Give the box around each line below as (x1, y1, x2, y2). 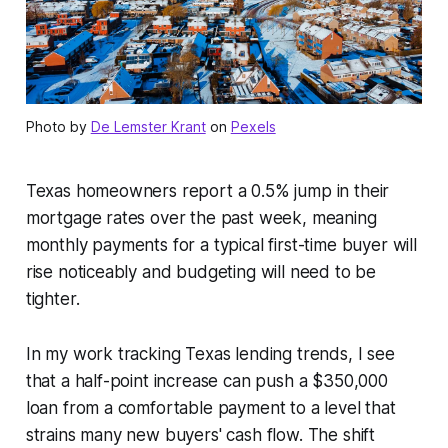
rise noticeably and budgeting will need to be (25, 261, 377, 282)
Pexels (230, 117, 276, 135)
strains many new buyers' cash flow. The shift (25, 424, 376, 445)
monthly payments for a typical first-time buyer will (25, 234, 417, 255)
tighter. (25, 288, 80, 309)
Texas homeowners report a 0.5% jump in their (25, 180, 390, 201)
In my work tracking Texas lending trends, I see (25, 343, 395, 364)
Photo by (25, 117, 91, 135)
